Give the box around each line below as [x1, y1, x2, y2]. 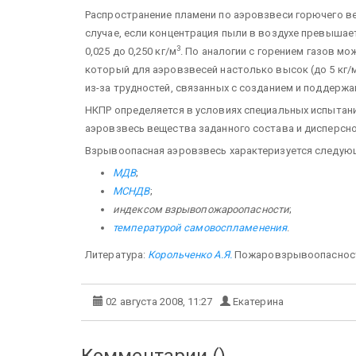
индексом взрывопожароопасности [113, 203, 289, 215]
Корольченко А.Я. [148, 249, 232, 261]
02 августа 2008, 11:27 [103, 296, 220, 308]
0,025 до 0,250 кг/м [85, 44, 176, 57]
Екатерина [230, 296, 284, 308]
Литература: [85, 249, 149, 261]
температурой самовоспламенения [113, 221, 287, 234]
